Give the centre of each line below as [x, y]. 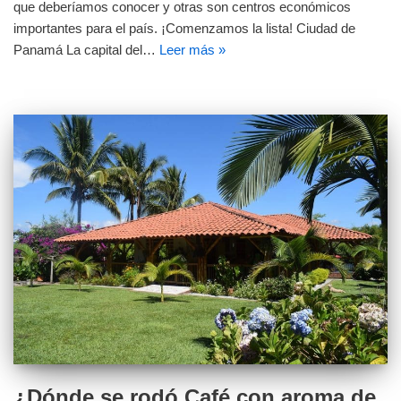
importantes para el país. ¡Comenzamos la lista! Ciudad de [184, 29]
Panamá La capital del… [86, 50]
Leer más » [192, 50]
